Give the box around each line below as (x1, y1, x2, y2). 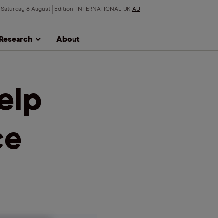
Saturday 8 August (1, 6, 50, 12)
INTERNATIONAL (76, 6, 121, 12)
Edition (54, 6, 74, 12)
